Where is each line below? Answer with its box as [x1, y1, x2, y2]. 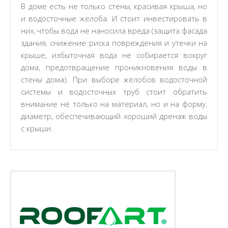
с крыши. [21, 123, 53, 133]
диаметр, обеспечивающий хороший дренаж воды [21, 111, 207, 121]
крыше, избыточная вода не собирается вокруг [21, 50, 207, 60]
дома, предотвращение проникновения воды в [21, 62, 207, 72]
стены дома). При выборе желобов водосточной [21, 74, 207, 84]
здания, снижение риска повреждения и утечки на [21, 38, 207, 48]
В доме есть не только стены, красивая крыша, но [21, 1, 207, 11]
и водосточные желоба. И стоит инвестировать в [21, 13, 207, 23]
